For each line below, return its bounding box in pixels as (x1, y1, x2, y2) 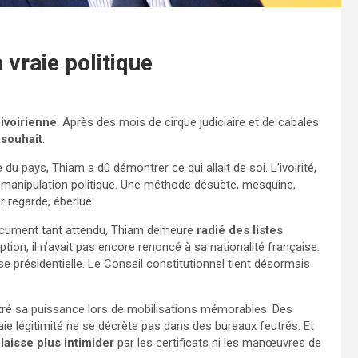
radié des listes (197, 222, 283, 237)
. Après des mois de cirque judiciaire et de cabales (57, 114, 319, 129)
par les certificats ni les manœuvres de (114, 335, 321, 350)
